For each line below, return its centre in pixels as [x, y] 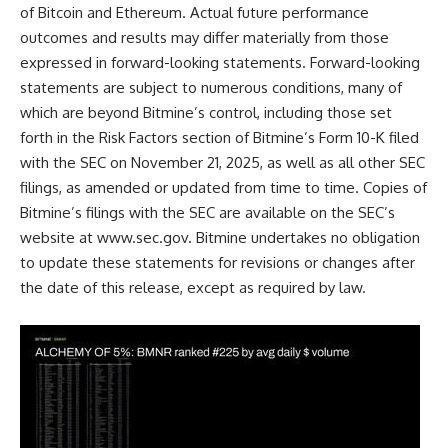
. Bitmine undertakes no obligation [304, 237]
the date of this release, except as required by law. [193, 287]
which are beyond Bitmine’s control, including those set [206, 112]
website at [58, 237]
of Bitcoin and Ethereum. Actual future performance [194, 12]
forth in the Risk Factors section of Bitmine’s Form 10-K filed [219, 137]
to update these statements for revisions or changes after [217, 262]
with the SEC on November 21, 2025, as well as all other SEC [222, 162]
